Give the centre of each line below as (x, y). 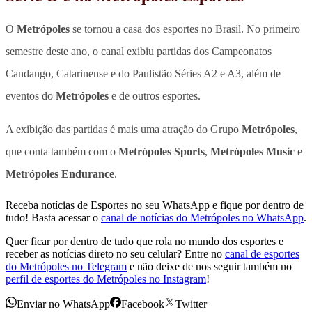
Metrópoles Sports (162, 151)
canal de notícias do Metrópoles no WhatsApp (202, 217)
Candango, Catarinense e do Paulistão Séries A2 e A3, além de (143, 73)
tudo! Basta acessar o (52, 217)
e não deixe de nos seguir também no (211, 266)
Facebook (143, 304)
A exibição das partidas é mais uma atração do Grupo (124, 129)
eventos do (31, 95)
